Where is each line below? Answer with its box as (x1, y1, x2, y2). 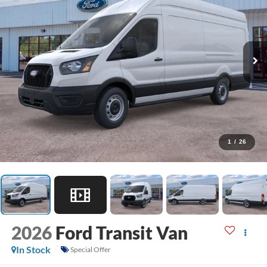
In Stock (15, 243, 51, 255)
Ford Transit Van (55, 221, 188, 243)
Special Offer (70, 245, 111, 254)
